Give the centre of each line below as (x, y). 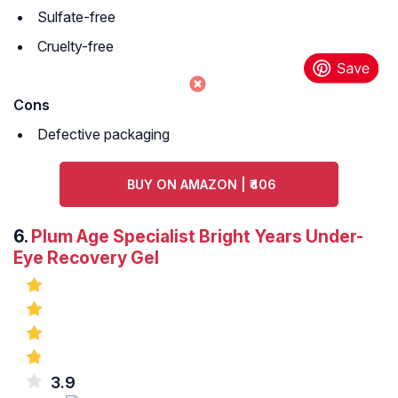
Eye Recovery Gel (86, 258)
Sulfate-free (76, 17)
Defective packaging (103, 135)
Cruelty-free (76, 47)
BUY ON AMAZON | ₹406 (201, 185)
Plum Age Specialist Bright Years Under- (197, 237)
